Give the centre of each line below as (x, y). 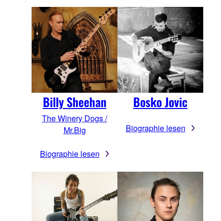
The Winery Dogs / (74, 118)
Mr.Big (74, 130)
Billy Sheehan (74, 101)
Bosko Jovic (160, 101)
